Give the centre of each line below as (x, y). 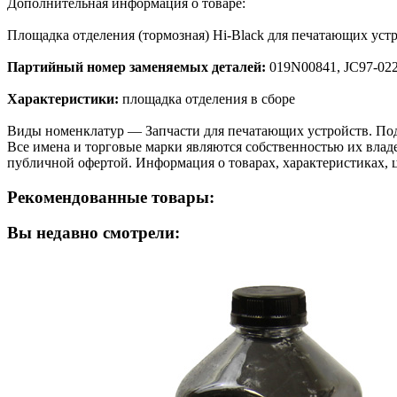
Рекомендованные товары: (111, 197)
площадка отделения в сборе (207, 98)
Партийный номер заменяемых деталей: (138, 66)
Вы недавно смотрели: (93, 233)
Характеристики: (63, 98)
